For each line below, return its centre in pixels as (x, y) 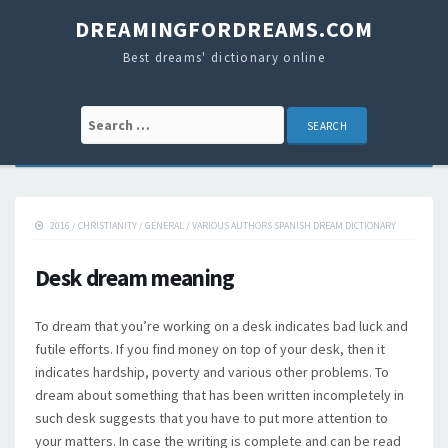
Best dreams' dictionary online (224, 57)
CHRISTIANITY (107, 225)
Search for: (117, 117)
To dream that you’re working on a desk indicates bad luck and (221, 326)
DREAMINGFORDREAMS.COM (224, 29)
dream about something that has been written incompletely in (219, 395)
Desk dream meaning (135, 277)
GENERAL (164, 225)
